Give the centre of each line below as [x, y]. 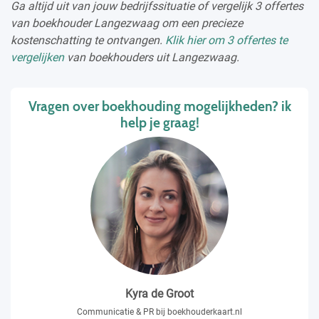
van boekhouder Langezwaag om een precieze [127, 23]
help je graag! [159, 122]
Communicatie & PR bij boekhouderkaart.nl [159, 312]
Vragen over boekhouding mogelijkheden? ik [159, 106]
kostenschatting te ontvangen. [88, 40]
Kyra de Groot [159, 293]
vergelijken [37, 57]
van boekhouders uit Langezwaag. [152, 57]
